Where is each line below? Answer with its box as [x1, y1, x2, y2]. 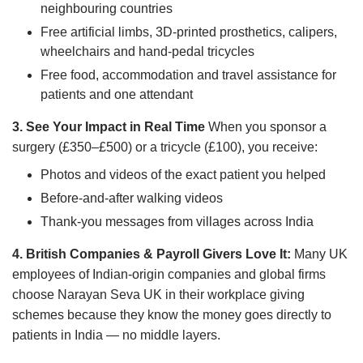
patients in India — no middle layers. [12, 328, 220, 343]
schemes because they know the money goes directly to [12, 308, 331, 322]
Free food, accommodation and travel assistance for [41, 68, 336, 83]
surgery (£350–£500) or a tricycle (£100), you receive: [12, 140, 318, 155]
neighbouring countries [41, 2, 173, 16]
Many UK [291, 247, 348, 262]
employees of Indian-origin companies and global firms [12, 267, 326, 282]
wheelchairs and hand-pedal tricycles [41, 45, 254, 59]
